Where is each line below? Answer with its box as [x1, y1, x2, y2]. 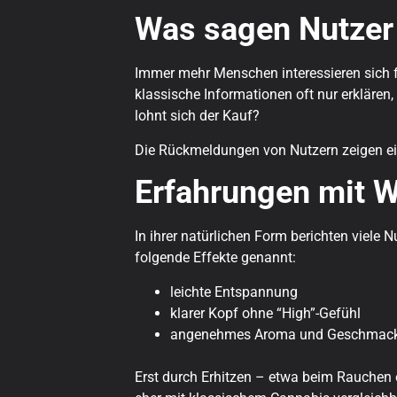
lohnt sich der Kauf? [135, 107, 260, 125]
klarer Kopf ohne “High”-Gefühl [170, 304, 361, 322]
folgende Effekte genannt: [135, 249, 296, 267]
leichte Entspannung [170, 283, 298, 300]
